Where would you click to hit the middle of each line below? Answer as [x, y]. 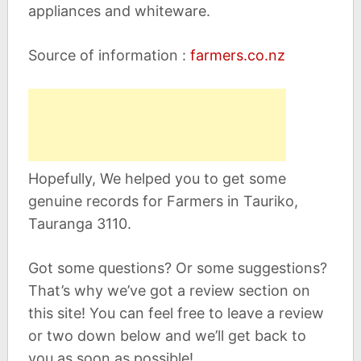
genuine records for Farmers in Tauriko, [163, 201]
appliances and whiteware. [119, 11]
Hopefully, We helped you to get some [157, 179]
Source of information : [109, 56]
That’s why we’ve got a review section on [169, 291]
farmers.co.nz [237, 56]
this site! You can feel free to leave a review [176, 313]
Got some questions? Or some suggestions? [177, 268]
